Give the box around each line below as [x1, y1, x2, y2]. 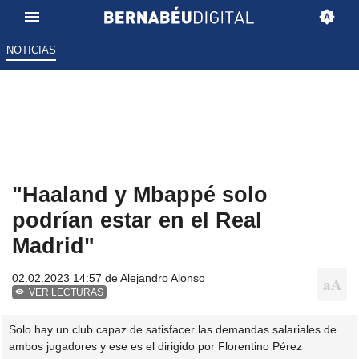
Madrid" [12, 233, 95, 259]
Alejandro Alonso [120, 272, 205, 285]
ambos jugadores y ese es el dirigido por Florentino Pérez [9, 339, 302, 353]
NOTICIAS [6, 44, 56, 57]
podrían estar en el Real [12, 208, 262, 233]
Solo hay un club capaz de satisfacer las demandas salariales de [9, 322, 337, 336]
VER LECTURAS [29, 287, 104, 299]
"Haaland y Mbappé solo [12, 182, 268, 208]
